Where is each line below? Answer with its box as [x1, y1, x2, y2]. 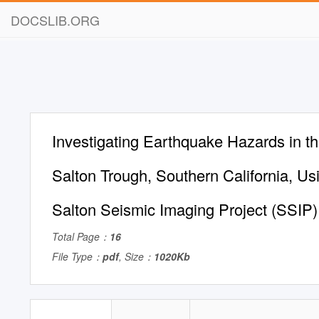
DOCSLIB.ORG [11, 11, 100, 29]
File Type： [52, 249, 103, 263]
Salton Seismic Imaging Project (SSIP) [52, 198, 318, 220]
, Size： [119, 249, 154, 263]
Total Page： [52, 229, 110, 244]
